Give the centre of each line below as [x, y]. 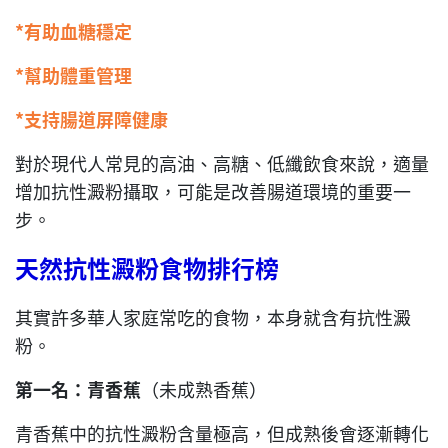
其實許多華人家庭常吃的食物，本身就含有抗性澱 [213, 317]
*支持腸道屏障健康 [91, 119]
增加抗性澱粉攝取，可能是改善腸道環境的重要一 [213, 191]
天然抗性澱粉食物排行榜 [147, 268]
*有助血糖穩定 [73, 31]
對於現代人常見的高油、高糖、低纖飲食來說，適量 [222, 163]
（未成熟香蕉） [204, 389]
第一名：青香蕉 [78, 389]
